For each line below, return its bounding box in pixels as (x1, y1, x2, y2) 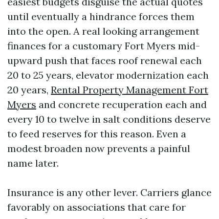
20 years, (7, 84, 51, 96)
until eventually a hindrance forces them (7, 10, 195, 22)
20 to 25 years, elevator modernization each (7, 69, 209, 81)
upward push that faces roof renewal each (7, 54, 202, 66)
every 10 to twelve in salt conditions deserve (7, 113, 211, 125)
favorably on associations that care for (7, 201, 186, 213)
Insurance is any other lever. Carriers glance (7, 186, 212, 198)
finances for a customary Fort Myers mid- (7, 40, 200, 52)
